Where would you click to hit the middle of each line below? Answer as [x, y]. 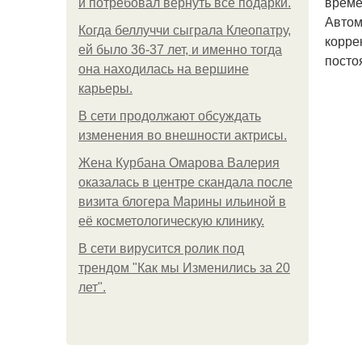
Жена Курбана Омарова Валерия [179, 163]
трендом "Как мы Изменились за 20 [184, 268]
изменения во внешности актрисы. [183, 135]
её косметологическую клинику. [171, 221]
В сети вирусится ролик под [161, 248]
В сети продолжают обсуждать [170, 116]
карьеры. [105, 88]
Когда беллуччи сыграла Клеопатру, [185, 30]
